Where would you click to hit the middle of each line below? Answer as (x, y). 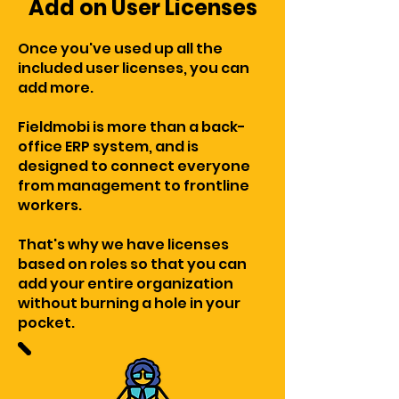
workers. (50, 205)
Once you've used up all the (120, 49)
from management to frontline (134, 186)
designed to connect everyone (134, 166)
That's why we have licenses (123, 244)
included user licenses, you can (134, 68)
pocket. (46, 323)
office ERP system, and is (108, 147)
